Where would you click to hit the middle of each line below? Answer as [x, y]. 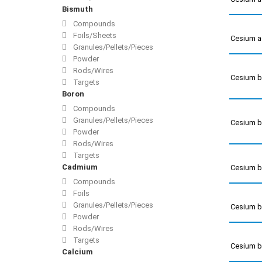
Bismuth [77, 9]
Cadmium [80, 167]
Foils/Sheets [94, 36]
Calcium [77, 252]
